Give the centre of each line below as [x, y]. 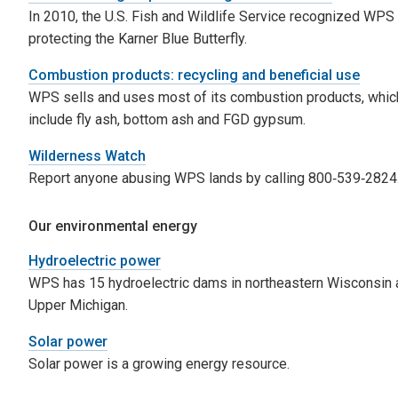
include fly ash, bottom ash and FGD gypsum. [167, 119]
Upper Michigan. [78, 305]
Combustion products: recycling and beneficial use [194, 75]
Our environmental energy [113, 226]
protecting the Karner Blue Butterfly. [138, 38]
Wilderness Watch [87, 155]
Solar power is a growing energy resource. [159, 363]
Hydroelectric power [95, 260]
